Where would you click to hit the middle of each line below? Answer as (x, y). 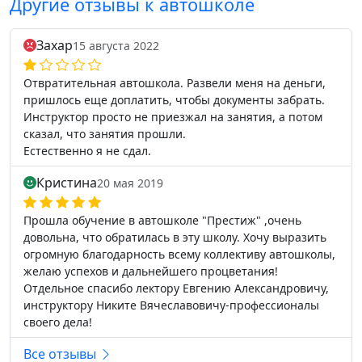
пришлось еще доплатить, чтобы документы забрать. (174, 100)
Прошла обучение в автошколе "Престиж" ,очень (162, 220)
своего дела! (58, 322)
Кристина (67, 183)
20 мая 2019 (130, 183)
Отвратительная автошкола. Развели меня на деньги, (175, 83)
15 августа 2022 (116, 46)
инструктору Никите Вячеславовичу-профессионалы (171, 305)
